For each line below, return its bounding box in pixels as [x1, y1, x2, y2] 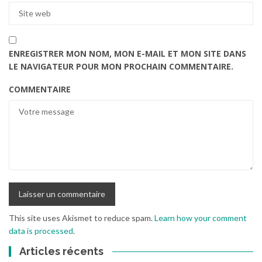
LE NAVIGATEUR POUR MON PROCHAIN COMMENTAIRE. [9, 60, 233, 72]
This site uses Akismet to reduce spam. [9, 212, 154, 223]
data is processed [9, 225, 73, 236]
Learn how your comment [154, 212, 247, 223]
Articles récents [19, 244, 104, 257]
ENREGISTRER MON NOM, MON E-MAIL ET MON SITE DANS [9, 47, 246, 59]
